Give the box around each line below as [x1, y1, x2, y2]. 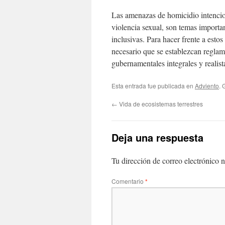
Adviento [195, 81, 219, 90]
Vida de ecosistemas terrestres [118, 99, 203, 108]
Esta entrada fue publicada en [111, 81, 195, 90]
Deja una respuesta [111, 130, 203, 145]
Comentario [111, 177, 145, 185]
